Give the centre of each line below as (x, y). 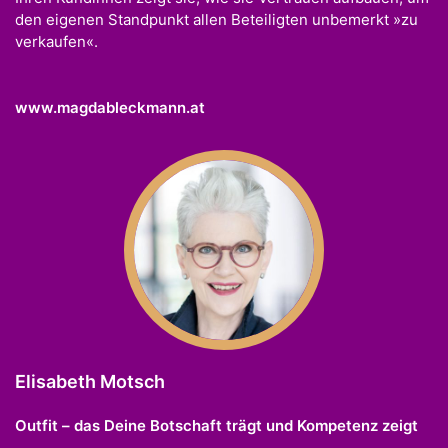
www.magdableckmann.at (110, 107)
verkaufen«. (56, 42)
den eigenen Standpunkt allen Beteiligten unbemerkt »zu (216, 20)
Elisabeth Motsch (90, 381)
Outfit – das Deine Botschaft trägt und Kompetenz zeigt (216, 425)
